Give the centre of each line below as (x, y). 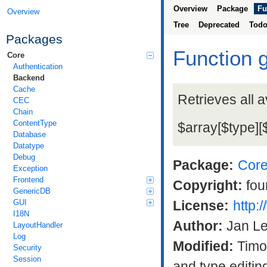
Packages (34, 39)
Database (30, 134)
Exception (30, 168)
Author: (198, 226)
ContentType (35, 123)
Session (27, 259)
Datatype (29, 145)
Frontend (28, 179)
